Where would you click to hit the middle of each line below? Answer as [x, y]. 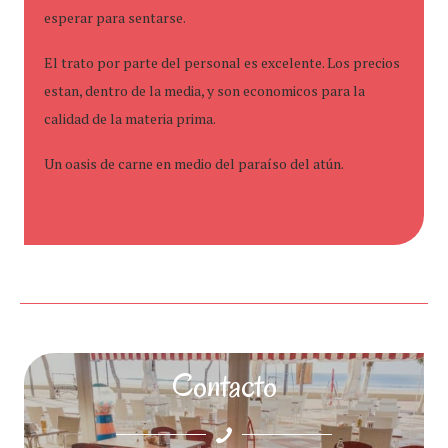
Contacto [224, 385]
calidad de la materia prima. [130, 118]
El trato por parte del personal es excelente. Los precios [222, 62]
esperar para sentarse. [115, 17]
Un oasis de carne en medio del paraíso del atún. [194, 163]
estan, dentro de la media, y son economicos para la [204, 90]
